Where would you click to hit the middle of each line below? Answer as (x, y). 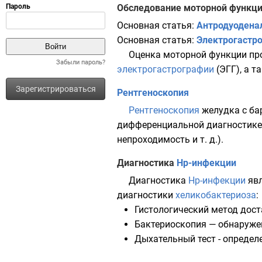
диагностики (146, 195)
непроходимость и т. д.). (170, 139)
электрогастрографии (166, 69)
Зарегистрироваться (56, 89)
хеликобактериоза (216, 195)
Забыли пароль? (81, 62)
